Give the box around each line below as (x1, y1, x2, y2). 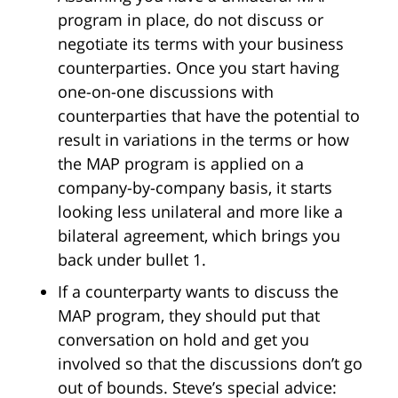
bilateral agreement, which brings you (58, 224, 340, 246)
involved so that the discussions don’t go (58, 352, 362, 374)
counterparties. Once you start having (58, 56, 339, 78)
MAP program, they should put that (58, 304, 320, 326)
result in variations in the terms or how (58, 128, 349, 150)
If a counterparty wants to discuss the (58, 280, 338, 302)
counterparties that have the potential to (58, 104, 360, 126)
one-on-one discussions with (58, 80, 274, 102)
